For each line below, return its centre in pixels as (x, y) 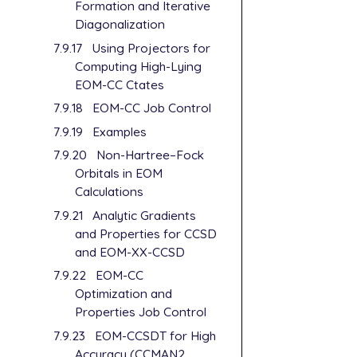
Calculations (110, 192)
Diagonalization (120, 24)
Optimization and (124, 294)
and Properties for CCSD (146, 233)
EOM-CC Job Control (151, 108)
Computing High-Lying (139, 66)
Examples (119, 131)
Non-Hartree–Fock (150, 155)
